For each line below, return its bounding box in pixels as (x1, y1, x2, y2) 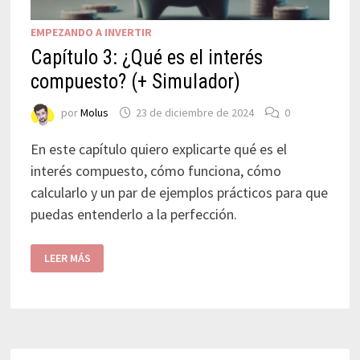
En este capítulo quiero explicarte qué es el (30, 139, 287, 158)
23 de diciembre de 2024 (135, 105, 254, 121)
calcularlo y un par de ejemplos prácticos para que (30, 182, 328, 202)
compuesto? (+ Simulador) (30, 69, 240, 93)
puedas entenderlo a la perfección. (30, 204, 237, 223)
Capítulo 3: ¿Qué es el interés (30, 45, 263, 69)
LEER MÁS (43, 251, 91, 266)
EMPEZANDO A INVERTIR (30, 24, 152, 39)
